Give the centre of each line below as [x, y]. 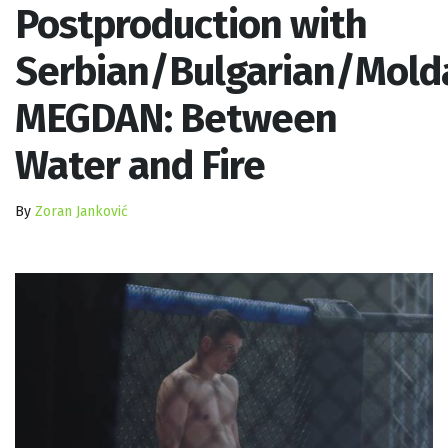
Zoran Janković [81, 211]
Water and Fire [140, 165]
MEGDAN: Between [176, 118]
